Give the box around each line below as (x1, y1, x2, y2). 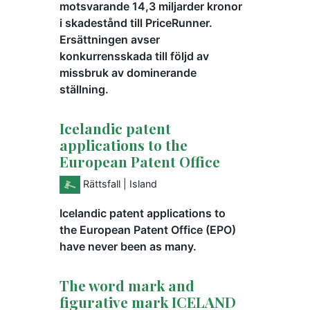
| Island (123, 177, 157, 190)
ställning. (60, 82, 109, 96)
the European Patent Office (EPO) (60, 222, 236, 237)
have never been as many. (60, 239, 197, 253)
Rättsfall (83, 177, 120, 190)
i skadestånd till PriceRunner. (60, 15, 212, 30)
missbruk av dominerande (60, 65, 197, 80)
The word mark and (60, 275, 194, 295)
